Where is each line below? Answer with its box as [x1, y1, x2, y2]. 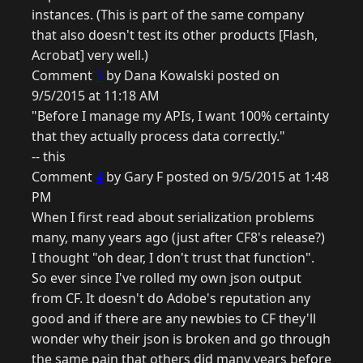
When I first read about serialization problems [32, 208, 314, 227]
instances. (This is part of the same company [32, 6, 304, 24]
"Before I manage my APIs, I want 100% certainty [32, 107, 329, 126]
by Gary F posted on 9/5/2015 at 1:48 [103, 168, 329, 186]
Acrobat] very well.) [32, 46, 148, 65]
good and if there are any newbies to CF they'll [32, 310, 316, 328]
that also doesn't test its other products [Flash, [32, 26, 318, 45]
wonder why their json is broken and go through [32, 330, 331, 348]
